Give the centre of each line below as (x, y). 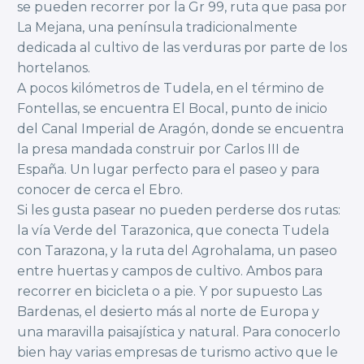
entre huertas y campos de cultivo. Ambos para (170, 271)
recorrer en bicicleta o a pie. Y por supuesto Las (169, 292)
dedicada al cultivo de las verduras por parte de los (182, 48)
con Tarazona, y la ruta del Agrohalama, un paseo (177, 251)
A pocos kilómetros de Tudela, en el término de (171, 89)
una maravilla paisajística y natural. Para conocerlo (179, 332)
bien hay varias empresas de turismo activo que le (178, 353)
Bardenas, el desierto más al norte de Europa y (168, 312)
